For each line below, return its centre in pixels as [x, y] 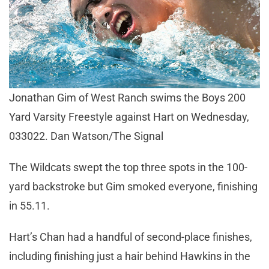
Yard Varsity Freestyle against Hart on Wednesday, [129, 116]
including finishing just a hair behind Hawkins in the [130, 256]
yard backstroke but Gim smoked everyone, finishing [133, 186]
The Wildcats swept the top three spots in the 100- [128, 167]
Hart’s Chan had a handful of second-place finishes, [131, 237]
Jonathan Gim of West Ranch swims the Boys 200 [127, 97]
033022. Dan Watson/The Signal [86, 136]
